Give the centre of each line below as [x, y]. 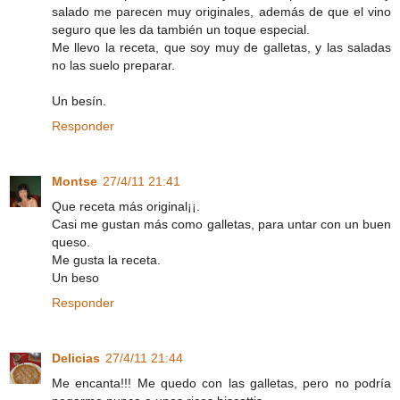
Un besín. [79, 101]
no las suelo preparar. [113, 66]
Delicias [76, 358]
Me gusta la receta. [106, 260]
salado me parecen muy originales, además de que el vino [221, 12]
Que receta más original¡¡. [126, 207]
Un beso [75, 278]
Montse [75, 182]
